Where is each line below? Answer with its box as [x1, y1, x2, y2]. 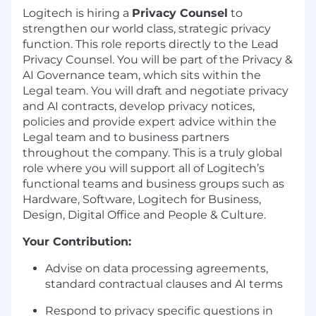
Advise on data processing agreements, [45, 262, 268, 276]
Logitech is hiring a [23, 6, 132, 20]
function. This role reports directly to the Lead [23, 37, 279, 51]
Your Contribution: [23, 235, 131, 249]
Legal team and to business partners [23, 130, 229, 145]
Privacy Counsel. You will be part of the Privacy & [23, 53, 293, 67]
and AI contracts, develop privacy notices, [23, 99, 255, 114]
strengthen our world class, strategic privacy [23, 22, 271, 36]
